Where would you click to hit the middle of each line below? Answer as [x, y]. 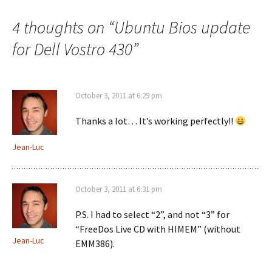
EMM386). [95, 243]
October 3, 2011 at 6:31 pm [119, 189]
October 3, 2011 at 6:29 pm [119, 96]
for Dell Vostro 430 [72, 49]
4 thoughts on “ [63, 27]
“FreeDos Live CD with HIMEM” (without [158, 229]
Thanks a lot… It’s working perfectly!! [155, 121]
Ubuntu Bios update [182, 27]
